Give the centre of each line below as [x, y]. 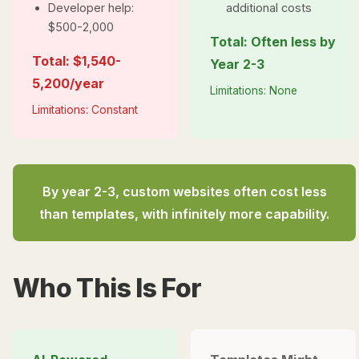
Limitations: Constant [85, 110]
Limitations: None [254, 91]
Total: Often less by [273, 42]
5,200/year [68, 83]
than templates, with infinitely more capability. [184, 214]
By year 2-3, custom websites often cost [171, 192]
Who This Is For [107, 288]
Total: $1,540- [77, 61]
